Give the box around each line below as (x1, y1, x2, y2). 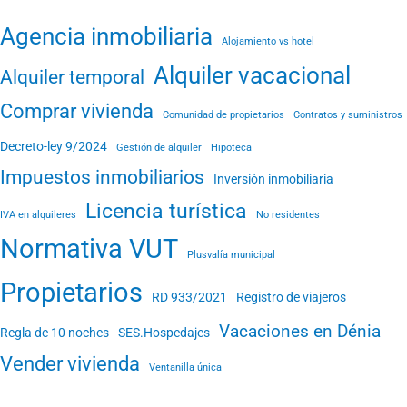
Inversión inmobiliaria (213, 171, 333, 187)
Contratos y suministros (293, 108, 402, 121)
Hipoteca (211, 141, 252, 154)
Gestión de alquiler (116, 141, 202, 154)
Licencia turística (85, 197, 247, 223)
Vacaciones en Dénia (219, 320, 381, 342)
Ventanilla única (149, 361, 222, 373)
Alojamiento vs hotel (222, 35, 314, 47)
